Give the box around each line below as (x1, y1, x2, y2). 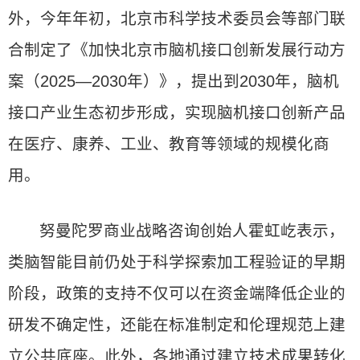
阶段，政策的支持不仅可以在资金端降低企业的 (8, 284, 346, 302)
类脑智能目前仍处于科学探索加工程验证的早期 (8, 253, 346, 271)
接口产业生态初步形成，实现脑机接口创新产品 (8, 104, 346, 121)
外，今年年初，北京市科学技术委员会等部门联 (8, 10, 346, 27)
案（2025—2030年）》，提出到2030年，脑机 (8, 72, 339, 90)
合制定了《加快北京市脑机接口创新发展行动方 (8, 41, 346, 59)
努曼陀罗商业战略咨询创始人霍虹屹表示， (39, 222, 346, 239)
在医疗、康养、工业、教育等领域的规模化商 (8, 135, 329, 153)
